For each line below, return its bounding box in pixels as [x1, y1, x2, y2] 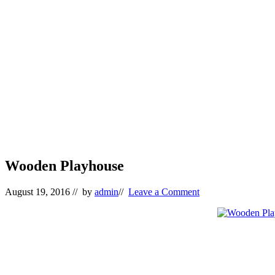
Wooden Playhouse [5, 157, 124, 174]
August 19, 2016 [5, 186, 70, 197]
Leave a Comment [128, 186, 199, 197]
